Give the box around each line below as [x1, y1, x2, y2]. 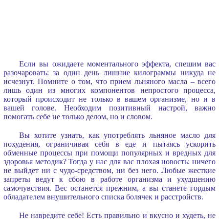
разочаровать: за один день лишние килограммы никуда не [3, 68, 216, 77]
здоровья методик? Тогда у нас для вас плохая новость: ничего [3, 157, 216, 166]
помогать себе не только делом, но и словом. [3, 112, 153, 121]
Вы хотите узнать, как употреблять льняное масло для [19, 131, 216, 139]
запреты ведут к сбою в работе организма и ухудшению [3, 175, 216, 183]
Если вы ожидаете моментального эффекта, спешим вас [19, 59, 216, 68]
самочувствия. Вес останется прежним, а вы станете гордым [3, 183, 216, 192]
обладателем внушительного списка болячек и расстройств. [3, 192, 203, 201]
